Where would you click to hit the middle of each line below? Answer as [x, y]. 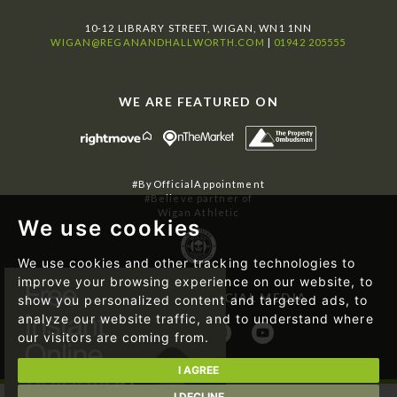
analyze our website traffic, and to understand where [196, 319]
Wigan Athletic [198, 213]
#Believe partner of [198, 198]
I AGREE [198, 370]
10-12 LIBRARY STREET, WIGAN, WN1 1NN [198, 27]
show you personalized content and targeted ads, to [193, 300]
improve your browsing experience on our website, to [196, 281]
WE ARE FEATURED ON [198, 101]
